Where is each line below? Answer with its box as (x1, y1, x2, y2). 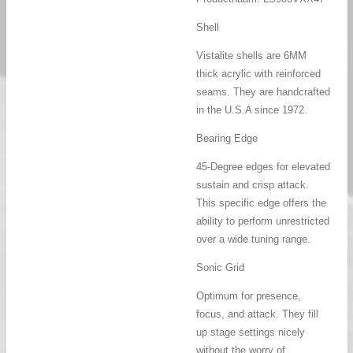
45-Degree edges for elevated (196, 161, 330, 173)
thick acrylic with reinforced (196, 68, 321, 80)
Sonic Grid (196, 262, 244, 274)
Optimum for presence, (196, 290, 301, 303)
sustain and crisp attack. (196, 179, 309, 191)
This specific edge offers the (196, 197, 326, 210)
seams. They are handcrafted (196, 86, 330, 98)
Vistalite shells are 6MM (196, 50, 307, 62)
